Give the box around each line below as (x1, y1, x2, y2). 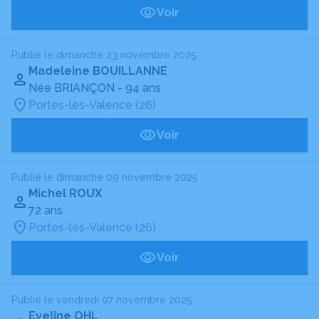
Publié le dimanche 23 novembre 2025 (11, 49, 197, 61)
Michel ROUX (28, 187, 102, 200)
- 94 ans (117, 81, 161, 95)
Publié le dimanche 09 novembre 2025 (11, 172, 198, 183)
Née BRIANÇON (28, 81, 115, 95)
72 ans (28, 204, 63, 217)
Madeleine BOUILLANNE (28, 64, 167, 78)
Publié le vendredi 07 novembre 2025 (11, 294, 192, 305)
